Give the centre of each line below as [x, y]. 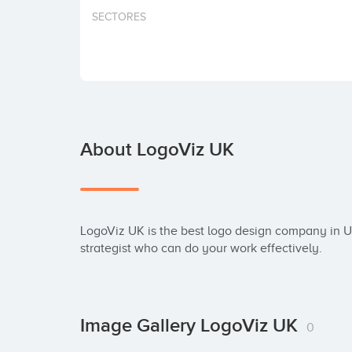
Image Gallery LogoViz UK [191, 326]
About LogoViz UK [157, 150]
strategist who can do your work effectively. [201, 248]
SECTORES [119, 17]
